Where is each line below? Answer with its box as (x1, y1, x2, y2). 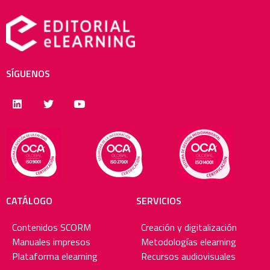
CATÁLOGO (6, 193, 52, 209)
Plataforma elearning (12, 249, 98, 264)
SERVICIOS (136, 193, 181, 209)
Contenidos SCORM (12, 220, 91, 235)
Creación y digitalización (141, 220, 237, 235)
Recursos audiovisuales (141, 249, 236, 264)
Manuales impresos (12, 234, 90, 250)
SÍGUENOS (6, 66, 50, 81)
